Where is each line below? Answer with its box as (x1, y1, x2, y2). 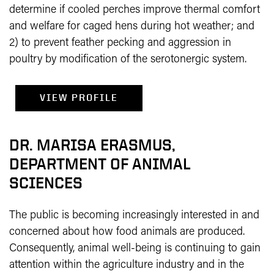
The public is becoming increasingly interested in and (9, 210, 259, 221)
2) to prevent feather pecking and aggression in (9, 37, 231, 49)
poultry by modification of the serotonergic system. (9, 54, 246, 65)
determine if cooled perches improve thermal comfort (9, 4, 260, 16)
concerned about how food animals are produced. (9, 226, 245, 238)
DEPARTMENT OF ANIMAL (9, 155, 191, 172)
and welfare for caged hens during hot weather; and (9, 21, 254, 32)
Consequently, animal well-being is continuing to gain (9, 243, 261, 254)
